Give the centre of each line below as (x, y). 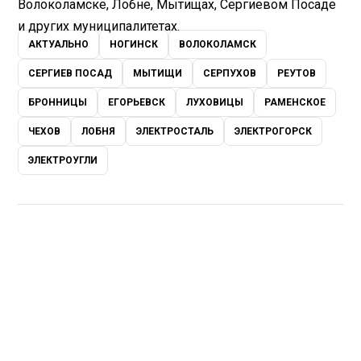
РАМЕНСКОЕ (295, 103)
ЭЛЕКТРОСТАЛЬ (175, 132)
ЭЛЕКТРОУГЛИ (63, 161)
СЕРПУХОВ (230, 74)
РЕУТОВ (297, 74)
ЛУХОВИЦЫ (215, 103)
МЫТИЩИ (158, 74)
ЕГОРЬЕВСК (137, 103)
